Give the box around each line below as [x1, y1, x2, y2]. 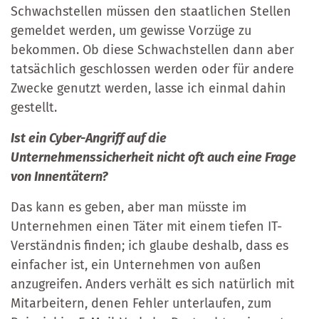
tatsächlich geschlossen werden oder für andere [11, 61, 294, 77]
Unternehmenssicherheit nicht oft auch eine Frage [11, 149, 296, 165]
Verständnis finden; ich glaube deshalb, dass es [11, 237, 288, 253]
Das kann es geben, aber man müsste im [11, 199, 246, 215]
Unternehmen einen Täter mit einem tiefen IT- [11, 218, 282, 234]
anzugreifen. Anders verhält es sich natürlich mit [11, 276, 295, 292]
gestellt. [11, 99, 57, 115]
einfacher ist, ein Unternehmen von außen [11, 256, 261, 273]
